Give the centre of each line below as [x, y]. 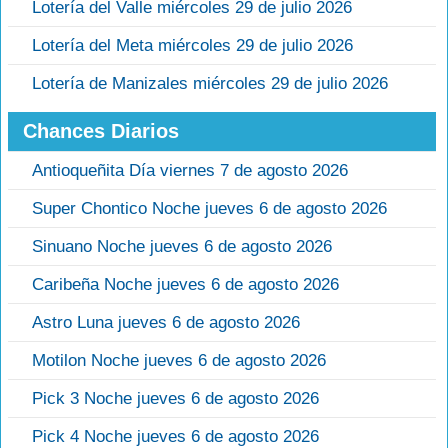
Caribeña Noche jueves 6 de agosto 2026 [185, 285]
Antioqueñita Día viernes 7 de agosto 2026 [190, 171]
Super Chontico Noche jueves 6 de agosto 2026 [209, 209]
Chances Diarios [101, 131]
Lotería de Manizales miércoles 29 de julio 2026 [210, 84]
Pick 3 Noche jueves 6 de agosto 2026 [175, 399]
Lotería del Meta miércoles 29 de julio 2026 [192, 46]
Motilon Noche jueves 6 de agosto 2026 [179, 361]
